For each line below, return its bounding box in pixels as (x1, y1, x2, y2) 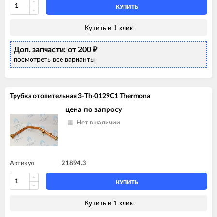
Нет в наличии (77, 119, 120, 126)
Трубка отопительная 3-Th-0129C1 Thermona (10, 93, 150, 100)
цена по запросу (65, 106, 122, 113)
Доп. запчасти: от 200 (14, 46, 93, 54)
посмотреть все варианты (14, 56, 95, 63)
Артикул (10, 160, 34, 167)
